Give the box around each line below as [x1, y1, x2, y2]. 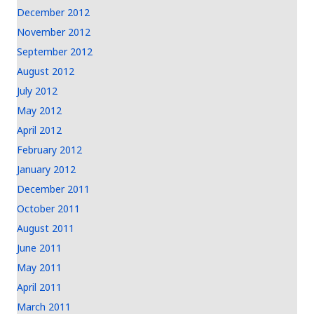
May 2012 [17, 104, 62, 117]
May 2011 [17, 261, 62, 274]
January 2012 [17, 163, 76, 176]
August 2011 [17, 221, 74, 235]
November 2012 [17, 25, 90, 39]
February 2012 [17, 143, 82, 156]
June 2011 [17, 241, 62, 254]
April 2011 [17, 280, 62, 294]
